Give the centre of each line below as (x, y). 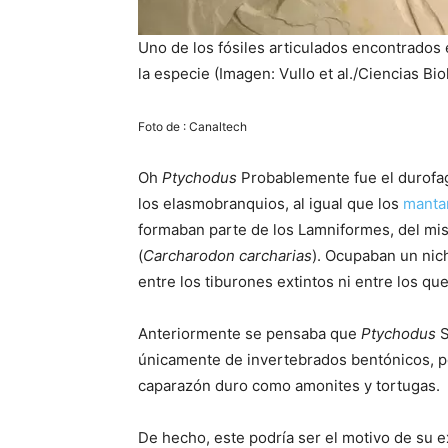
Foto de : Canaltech (192, 127)
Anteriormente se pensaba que (249, 334)
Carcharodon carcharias (227, 256)
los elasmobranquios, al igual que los (270, 204)
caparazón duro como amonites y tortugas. (289, 386)
